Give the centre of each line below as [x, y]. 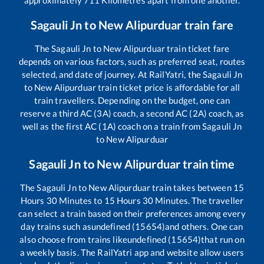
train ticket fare [197, 48]
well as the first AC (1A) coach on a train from [112, 126]
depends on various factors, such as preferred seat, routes [132, 61]
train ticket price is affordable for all [168, 87]
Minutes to [81, 200]
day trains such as [56, 226]
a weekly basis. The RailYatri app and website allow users [132, 252]
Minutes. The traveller [199, 200]
